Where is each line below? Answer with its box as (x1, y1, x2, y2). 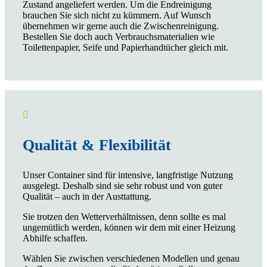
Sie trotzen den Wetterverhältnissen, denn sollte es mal (23, 211, 226, 222)
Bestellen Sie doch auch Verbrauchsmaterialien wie (23, 31, 215, 42)
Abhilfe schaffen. (23, 232, 88, 243)
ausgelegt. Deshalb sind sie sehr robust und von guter (23, 180, 222, 191)
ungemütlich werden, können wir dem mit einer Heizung (23, 222, 235, 232)
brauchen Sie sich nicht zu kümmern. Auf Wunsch (23, 10, 211, 20)
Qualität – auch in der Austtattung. (23, 191, 151, 201)
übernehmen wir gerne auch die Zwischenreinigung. (23, 20, 219, 31)
